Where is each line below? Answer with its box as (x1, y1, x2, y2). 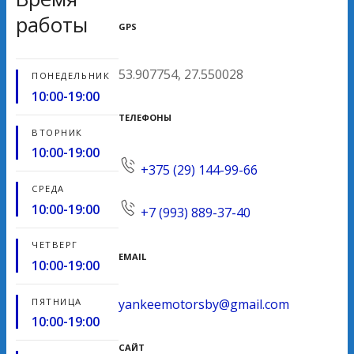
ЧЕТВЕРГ (32, 239, 78, 251)
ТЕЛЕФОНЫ (119, 111, 171, 124)
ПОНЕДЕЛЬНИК (32, 70, 111, 82)
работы (16, 11, 88, 39)
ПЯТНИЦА (32, 295, 82, 307)
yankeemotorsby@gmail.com (119, 295, 289, 313)
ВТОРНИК (32, 126, 83, 138)
